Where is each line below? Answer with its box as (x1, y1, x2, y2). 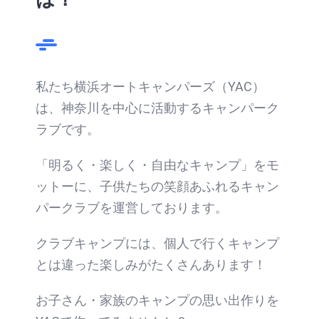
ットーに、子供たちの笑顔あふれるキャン (36, 178, 279, 194)
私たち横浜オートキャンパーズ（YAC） (36, 78, 265, 94)
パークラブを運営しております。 (36, 199, 228, 215)
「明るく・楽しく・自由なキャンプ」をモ (36, 157, 279, 172)
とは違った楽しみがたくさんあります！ (36, 256, 266, 272)
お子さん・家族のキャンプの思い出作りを (36, 292, 279, 308)
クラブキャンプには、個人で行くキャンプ (36, 235, 279, 251)
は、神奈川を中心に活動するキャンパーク (36, 100, 279, 115)
